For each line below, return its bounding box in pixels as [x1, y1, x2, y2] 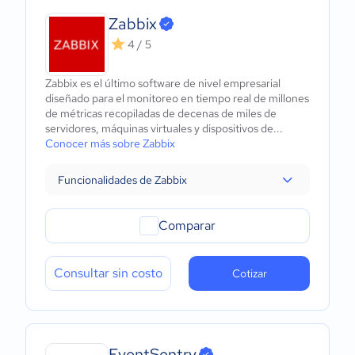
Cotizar [231, 266, 267, 281]
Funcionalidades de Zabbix [58, 173, 187, 187]
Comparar [158, 217, 216, 234]
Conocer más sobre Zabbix [45, 136, 175, 151]
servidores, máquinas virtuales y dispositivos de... [45, 121, 283, 136]
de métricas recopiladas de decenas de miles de [45, 106, 277, 120]
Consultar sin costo [54, 265, 162, 281]
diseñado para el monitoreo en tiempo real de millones [45, 91, 309, 105]
